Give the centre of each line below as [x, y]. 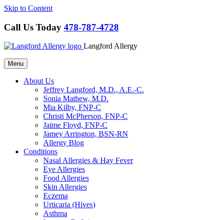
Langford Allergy [110, 46]
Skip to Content [28, 8]
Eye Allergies [64, 169]
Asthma [55, 214]
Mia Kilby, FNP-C [72, 108]
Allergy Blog [64, 143]
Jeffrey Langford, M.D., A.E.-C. [94, 90]
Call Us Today [34, 27]
